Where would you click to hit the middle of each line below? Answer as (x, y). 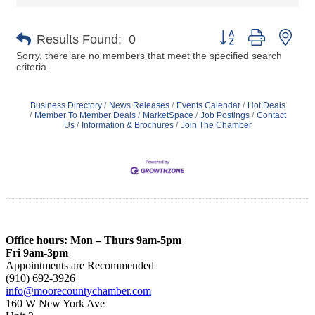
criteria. (33, 67)
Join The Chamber (216, 126)
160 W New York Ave (55, 303)
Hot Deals (266, 106)
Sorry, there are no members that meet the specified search (149, 56)
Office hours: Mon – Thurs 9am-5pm (94, 240)
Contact (271, 116)
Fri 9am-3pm (37, 252)
